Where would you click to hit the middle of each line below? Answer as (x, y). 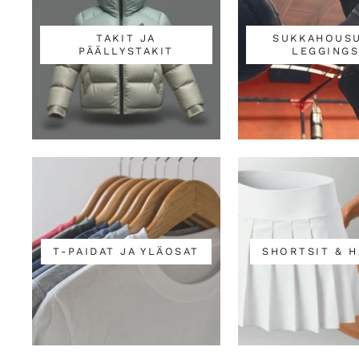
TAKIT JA (126, 38)
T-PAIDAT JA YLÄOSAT (126, 251)
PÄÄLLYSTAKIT (126, 51)
